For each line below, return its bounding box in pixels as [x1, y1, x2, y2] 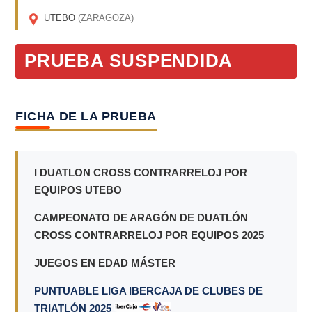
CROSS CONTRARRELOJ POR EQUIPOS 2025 [33, 228, 264, 241]
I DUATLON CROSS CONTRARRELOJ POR [33, 166, 247, 178]
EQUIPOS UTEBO [33, 183, 125, 196]
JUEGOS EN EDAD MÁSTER [33, 256, 175, 269]
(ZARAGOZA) [77, 12, 134, 23]
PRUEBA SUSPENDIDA [24, 51, 233, 71]
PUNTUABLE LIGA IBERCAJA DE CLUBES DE [33, 284, 263, 297]
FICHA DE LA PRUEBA [15, 109, 157, 124]
